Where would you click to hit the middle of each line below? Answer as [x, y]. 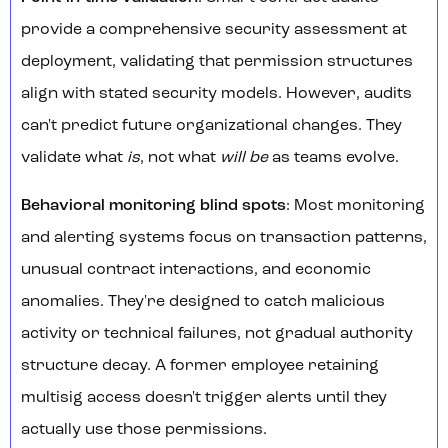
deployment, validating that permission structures [217, 62]
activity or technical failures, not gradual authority [217, 334]
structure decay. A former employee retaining [200, 366]
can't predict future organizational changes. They [211, 126]
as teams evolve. [333, 158]
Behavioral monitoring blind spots [153, 206]
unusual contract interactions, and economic [196, 270]
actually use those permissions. [144, 430]
